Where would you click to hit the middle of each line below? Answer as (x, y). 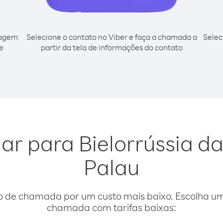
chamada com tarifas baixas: (111, 207)
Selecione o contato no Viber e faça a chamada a (111, 37)
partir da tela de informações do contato (111, 47)
